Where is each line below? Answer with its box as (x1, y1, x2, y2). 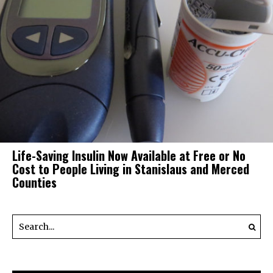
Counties (12, 173, 57, 192)
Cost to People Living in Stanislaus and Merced (12, 160, 249, 179)
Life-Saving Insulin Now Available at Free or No (12, 146, 246, 165)
